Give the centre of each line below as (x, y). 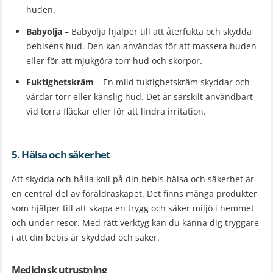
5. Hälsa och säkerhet (61, 155)
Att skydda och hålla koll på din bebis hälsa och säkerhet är (133, 179)
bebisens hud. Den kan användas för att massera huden (141, 46)
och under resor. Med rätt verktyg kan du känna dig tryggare (135, 223)
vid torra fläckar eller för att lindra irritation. (116, 112)
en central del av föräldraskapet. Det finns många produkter (134, 194)
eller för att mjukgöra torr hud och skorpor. (114, 60)
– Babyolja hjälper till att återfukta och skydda (157, 31)
